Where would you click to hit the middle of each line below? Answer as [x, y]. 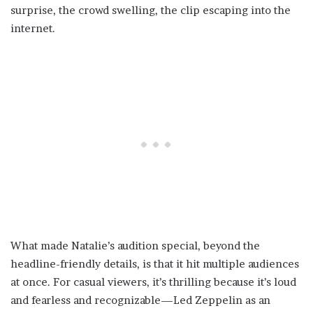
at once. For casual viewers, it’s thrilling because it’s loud [153, 282]
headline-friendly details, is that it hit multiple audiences [155, 264]
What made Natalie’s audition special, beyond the [135, 246]
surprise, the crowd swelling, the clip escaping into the [151, 10]
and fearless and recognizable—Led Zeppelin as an [140, 300]
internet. [33, 29]
